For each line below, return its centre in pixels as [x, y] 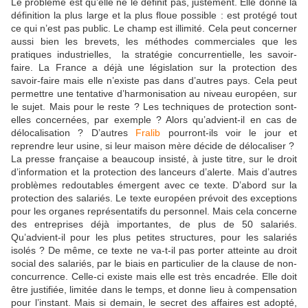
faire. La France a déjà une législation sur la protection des [154, 67]
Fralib [148, 132]
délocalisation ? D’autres [74, 132]
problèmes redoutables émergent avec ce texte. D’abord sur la [154, 185]
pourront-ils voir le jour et [229, 132]
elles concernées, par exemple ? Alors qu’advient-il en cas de [154, 119]
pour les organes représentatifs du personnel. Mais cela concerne [154, 211]
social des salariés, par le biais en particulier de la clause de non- [154, 263]
